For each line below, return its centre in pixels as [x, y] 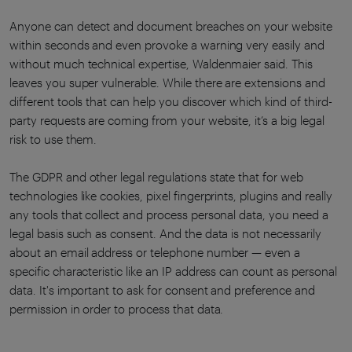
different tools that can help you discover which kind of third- [171, 102]
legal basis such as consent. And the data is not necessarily [165, 234]
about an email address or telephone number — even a [155, 253]
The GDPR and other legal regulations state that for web [156, 177]
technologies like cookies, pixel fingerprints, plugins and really [171, 196]
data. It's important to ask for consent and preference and [162, 290]
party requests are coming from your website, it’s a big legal [167, 121]
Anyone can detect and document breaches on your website [171, 26]
